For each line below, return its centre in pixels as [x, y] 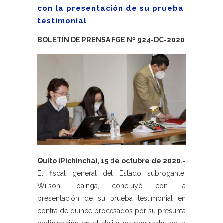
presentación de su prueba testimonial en [111, 198]
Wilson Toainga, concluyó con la [111, 186]
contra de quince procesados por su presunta [111, 211]
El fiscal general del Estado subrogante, [111, 173]
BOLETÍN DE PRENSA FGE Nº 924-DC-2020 [111, 40]
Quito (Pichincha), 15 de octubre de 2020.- [111, 161]
